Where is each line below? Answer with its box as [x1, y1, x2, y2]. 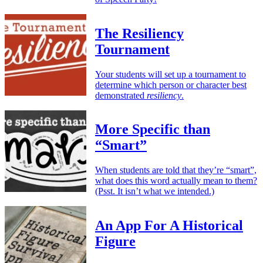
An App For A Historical [95, 218, 243, 234]
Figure [95, 234, 136, 249]
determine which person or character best [95, 79, 247, 90]
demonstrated [95, 90, 147, 100]
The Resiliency [95, 25, 184, 41]
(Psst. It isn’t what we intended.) [95, 186, 214, 197]
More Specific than [95, 122, 210, 137]
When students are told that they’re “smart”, [95, 165, 257, 176]
